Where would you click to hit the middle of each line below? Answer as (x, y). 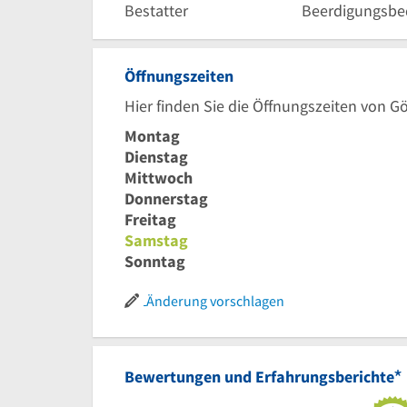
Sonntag (155, 262)
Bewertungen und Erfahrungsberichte (259, 377)
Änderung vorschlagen (215, 301)
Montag (152, 136)
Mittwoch (159, 178)
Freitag (150, 220)
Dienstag (156, 157)
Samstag (156, 241)
